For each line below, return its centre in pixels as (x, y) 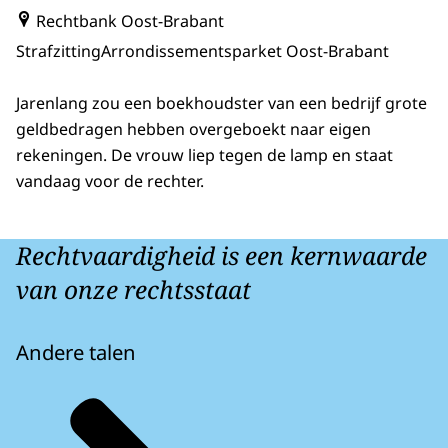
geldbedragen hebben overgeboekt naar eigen (193, 129)
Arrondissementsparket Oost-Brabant (245, 50)
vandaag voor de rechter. (110, 181)
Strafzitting (58, 50)
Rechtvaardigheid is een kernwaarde (221, 256)
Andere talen (76, 352)
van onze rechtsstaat (133, 290)
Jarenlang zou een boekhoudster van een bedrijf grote (221, 103)
